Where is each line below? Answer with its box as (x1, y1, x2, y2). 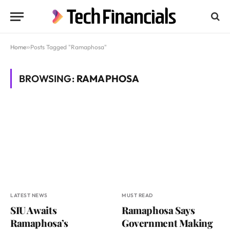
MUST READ (122, 192, 153, 199)
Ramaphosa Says (122, 203, 195, 217)
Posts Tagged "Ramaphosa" (30, 43, 107, 51)
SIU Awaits (10, 203, 57, 217)
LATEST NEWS (10, 192, 48, 199)
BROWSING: (19, 72, 76, 85)
